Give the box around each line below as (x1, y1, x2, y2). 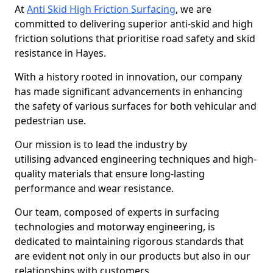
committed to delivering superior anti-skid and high (15, 17, 253, 30)
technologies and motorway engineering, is (15, 220, 215, 233)
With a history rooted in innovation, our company (15, 70, 242, 83)
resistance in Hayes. (15, 46, 106, 60)
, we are (175, 2, 211, 16)
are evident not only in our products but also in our (15, 249, 250, 263)
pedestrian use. (15, 114, 86, 127)
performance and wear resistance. (15, 182, 174, 195)
